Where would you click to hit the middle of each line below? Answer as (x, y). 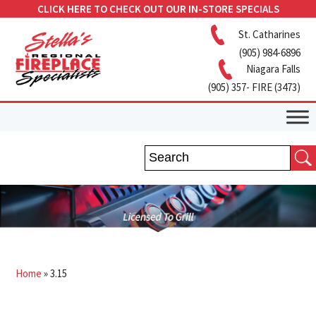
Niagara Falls (273, 68)
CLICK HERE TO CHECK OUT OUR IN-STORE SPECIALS (158, 9)
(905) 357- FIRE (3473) (254, 87)
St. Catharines (269, 34)
